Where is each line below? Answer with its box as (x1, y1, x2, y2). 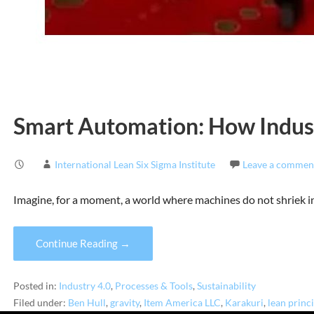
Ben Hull (67, 296, 106, 308)
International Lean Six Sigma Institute (54, 158, 215, 170)
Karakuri (224, 296, 264, 308)
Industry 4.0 (58, 280, 111, 292)
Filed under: (13, 296, 68, 308)
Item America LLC (143, 296, 221, 308)
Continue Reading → (35, 236, 130, 250)
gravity (109, 296, 139, 308)
